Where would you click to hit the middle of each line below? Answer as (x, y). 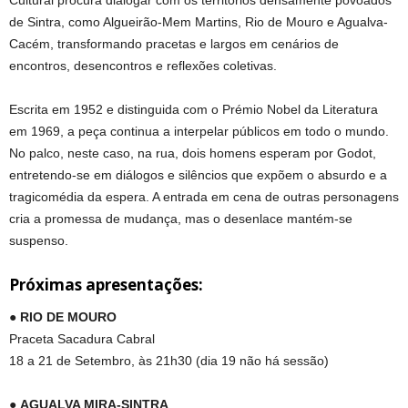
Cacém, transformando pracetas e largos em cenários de (174, 44)
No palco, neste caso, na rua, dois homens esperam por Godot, (193, 153)
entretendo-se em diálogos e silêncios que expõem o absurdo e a (198, 175)
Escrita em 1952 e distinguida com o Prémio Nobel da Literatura (194, 110)
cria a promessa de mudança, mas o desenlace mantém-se (181, 219)
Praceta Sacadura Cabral (82, 339)
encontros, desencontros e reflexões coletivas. (143, 66)
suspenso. (39, 241)
